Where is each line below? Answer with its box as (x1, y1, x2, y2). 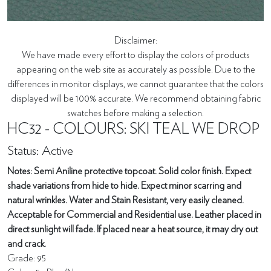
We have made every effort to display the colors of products (21, 50, 250, 60)
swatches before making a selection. (67, 108, 204, 118)
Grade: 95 (7, 253, 46, 263)
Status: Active (7, 144, 73, 157)
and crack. (7, 238, 46, 249)
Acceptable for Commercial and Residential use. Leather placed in (7, 209, 261, 220)
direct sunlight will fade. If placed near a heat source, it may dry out (7, 224, 258, 234)
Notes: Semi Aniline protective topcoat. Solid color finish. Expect (7, 166, 251, 176)
